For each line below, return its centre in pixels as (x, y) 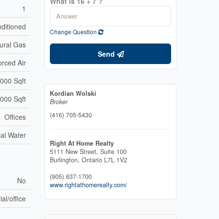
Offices (15, 117)
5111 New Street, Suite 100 (88, 151)
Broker (59, 101)
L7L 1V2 (116, 160)
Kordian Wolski (73, 93)
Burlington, (66, 160)
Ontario (92, 160)
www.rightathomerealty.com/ (88, 185)
